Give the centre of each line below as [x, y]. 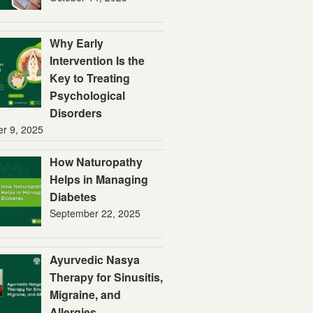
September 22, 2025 [95, 213]
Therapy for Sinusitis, [107, 277]
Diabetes [73, 197]
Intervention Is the [97, 61]
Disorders [76, 113]
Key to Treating [90, 78]
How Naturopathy [96, 162]
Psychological [88, 96]
